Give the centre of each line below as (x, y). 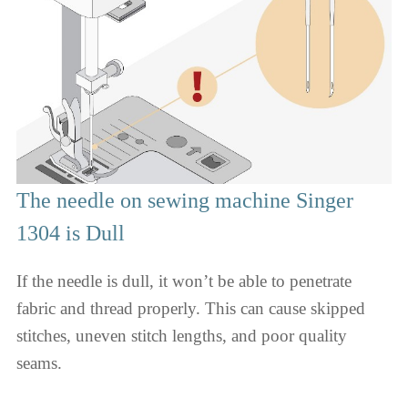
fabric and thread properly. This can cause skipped (191, 308)
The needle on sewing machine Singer (185, 200)
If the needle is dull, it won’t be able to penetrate (184, 280)
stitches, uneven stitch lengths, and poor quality (182, 335)
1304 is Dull (71, 233)
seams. (41, 362)
